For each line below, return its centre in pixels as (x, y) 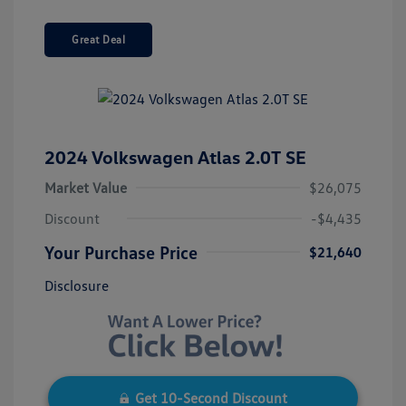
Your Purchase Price (121, 252)
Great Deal (98, 39)
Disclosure (77, 286)
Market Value (86, 188)
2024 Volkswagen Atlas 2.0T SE (175, 157)
